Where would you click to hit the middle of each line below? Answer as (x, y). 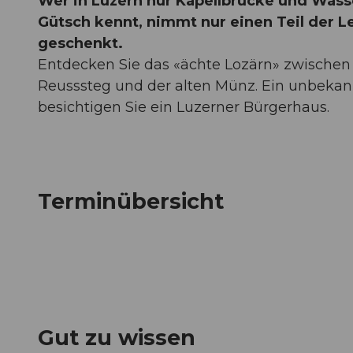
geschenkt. (80, 43)
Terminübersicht (131, 202)
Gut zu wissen (117, 338)
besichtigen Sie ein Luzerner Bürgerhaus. (184, 107)
